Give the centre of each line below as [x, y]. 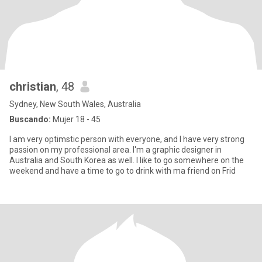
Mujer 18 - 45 [76, 119]
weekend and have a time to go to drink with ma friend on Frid [123, 171]
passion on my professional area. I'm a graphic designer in [116, 150]
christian [33, 87]
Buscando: [30, 119]
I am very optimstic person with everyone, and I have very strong [127, 139]
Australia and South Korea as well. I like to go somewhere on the [127, 160]
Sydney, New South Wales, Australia [75, 104]
